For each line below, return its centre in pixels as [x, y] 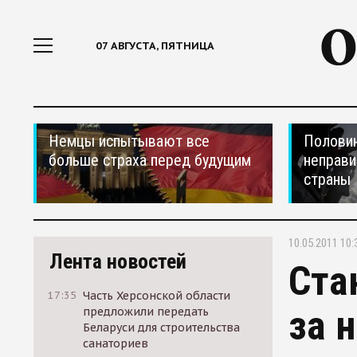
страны [327, 179]
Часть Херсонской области [157, 296]
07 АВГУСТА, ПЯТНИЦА [155, 46]
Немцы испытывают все [129, 141]
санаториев [116, 343]
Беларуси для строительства [162, 328]
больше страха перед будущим [150, 160]
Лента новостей [118, 261]
